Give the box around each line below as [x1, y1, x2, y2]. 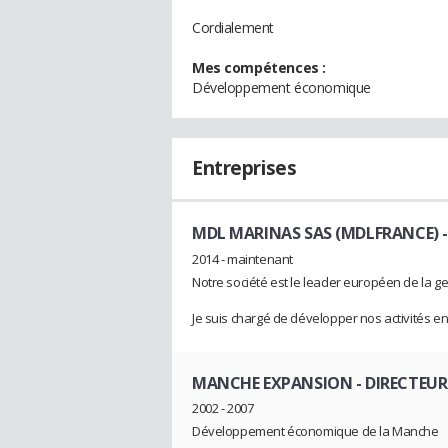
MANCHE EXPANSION [192, 371, 353, 394]
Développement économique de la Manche [192, 422, 439, 441]
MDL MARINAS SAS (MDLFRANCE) [192, 222, 439, 244]
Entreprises [192, 155, 297, 181]
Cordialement [192, 18, 274, 37]
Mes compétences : [192, 58, 326, 77]
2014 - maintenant [192, 249, 293, 268]
